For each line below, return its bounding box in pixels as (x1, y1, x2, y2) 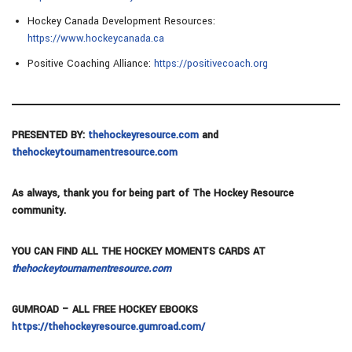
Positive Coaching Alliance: (27, 56, 154, 71)
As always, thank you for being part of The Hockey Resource (12, 185, 294, 200)
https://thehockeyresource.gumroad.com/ (12, 319, 205, 334)
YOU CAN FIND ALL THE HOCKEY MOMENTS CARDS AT (12, 244, 266, 258)
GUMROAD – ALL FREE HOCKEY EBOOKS (12, 302, 198, 317)
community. (12, 203, 66, 218)
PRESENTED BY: (12, 127, 88, 142)
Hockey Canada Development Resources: (27, 13, 215, 28)
